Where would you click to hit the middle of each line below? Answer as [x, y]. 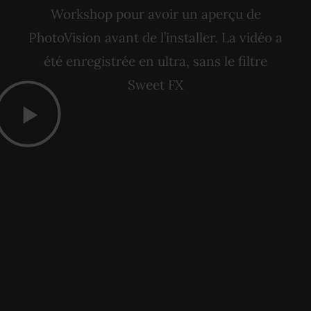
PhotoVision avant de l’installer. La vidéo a [155, 37]
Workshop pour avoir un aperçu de [155, 14]
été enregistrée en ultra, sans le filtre [155, 61]
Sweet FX [155, 84]
